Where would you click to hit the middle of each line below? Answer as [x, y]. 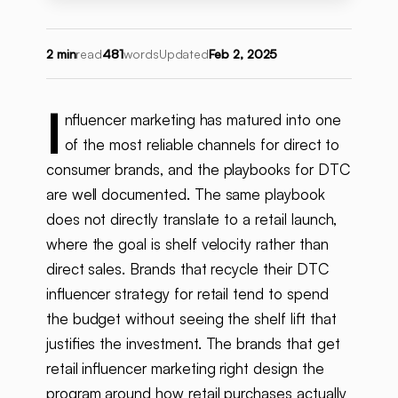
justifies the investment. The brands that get [193, 344]
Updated [184, 54]
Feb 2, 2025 [243, 54]
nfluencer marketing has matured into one [203, 120]
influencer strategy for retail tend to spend [187, 294]
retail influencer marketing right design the [185, 369]
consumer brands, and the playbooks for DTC [198, 170]
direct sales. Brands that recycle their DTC [187, 269]
